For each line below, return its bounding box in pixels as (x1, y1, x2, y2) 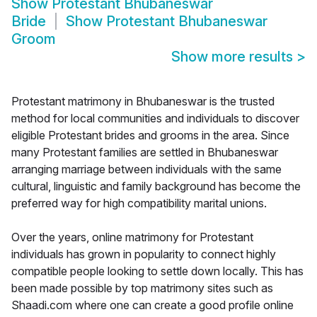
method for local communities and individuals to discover (11, 111, 299, 126)
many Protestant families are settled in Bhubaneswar (11, 145, 278, 160)
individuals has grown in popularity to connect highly (11, 247, 276, 262)
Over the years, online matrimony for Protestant (11, 230, 253, 245)
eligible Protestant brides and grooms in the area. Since (11, 128, 289, 143)
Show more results (171, 48, 296, 66)
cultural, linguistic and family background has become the (11, 179, 301, 194)
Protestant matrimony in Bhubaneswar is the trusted (11, 94, 275, 109)
